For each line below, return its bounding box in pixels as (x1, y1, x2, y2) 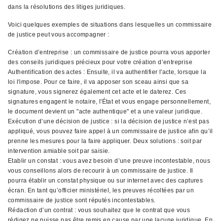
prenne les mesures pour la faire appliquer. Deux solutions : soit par (8, 138, 202, 145)
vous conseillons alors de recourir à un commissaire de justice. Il (8, 167, 193, 174)
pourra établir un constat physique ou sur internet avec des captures (8, 177, 203, 184)
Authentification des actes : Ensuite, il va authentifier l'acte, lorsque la (8, 69, 206, 75)
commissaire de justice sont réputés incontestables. (8, 197, 156, 204)
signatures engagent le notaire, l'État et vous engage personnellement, (8, 98, 211, 105)
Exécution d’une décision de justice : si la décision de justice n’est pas (8, 118, 210, 125)
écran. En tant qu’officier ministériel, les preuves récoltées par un (8, 187, 194, 194)
